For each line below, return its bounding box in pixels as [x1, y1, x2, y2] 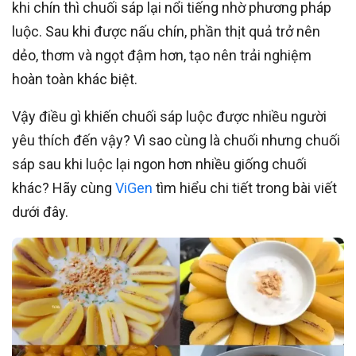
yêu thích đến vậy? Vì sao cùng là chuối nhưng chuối [12, 132, 340, 149]
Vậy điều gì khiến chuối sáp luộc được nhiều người [12, 108, 327, 125]
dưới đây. [12, 203, 68, 220]
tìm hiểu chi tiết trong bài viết [153, 180, 337, 196]
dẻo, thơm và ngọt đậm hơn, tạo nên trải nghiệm [12, 47, 311, 64]
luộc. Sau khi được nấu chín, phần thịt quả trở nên [12, 23, 320, 40]
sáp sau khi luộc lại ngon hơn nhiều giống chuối [12, 156, 307, 172]
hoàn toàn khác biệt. [12, 71, 137, 87]
